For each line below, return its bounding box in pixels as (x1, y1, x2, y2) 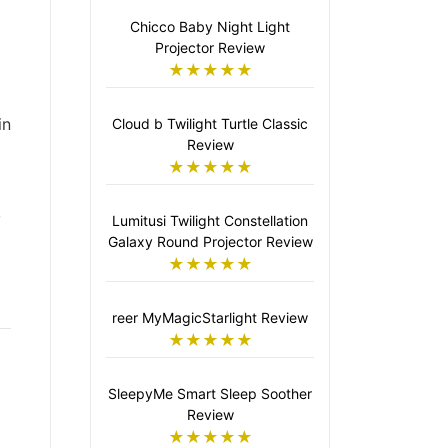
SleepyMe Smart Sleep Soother (108, 385, 312, 403)
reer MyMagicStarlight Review (112, 309, 308, 327)
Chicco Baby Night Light (130, 18, 290, 36)
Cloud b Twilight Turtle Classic (112, 115, 308, 133)
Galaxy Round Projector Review (107, 233, 313, 251)
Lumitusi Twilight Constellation (112, 212, 308, 230)
